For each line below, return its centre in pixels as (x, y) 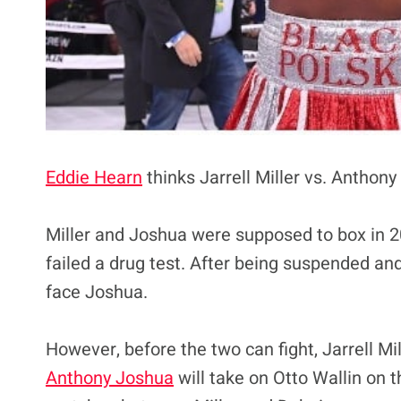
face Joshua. (97, 292)
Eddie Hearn (94, 177)
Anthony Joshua (110, 378)
